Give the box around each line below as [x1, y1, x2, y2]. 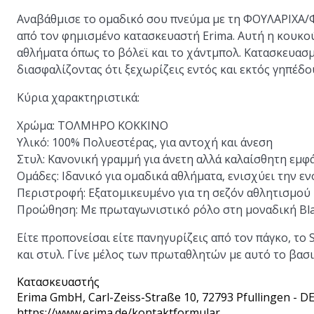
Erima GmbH [17, 289, 83, 305]
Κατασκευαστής [17, 274, 100, 289]
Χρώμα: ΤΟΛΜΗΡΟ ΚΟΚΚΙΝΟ [17, 118, 168, 133]
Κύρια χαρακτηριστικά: [17, 90, 139, 105]
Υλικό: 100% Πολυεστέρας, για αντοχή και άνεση [17, 135, 273, 150]
